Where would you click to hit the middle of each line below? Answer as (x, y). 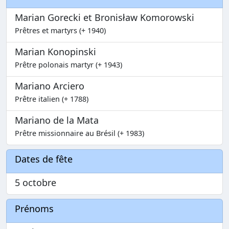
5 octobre (36, 182)
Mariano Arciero (50, 86)
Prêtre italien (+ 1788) (52, 99)
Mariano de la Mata (57, 120)
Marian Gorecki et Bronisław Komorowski (105, 17)
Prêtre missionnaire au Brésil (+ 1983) (79, 133)
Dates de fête (44, 159)
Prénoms (34, 208)
